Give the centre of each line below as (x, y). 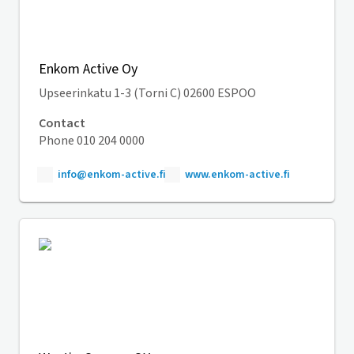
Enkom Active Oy (88, 69)
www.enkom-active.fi (237, 175)
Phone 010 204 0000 (92, 141)
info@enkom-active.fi (112, 175)
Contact (62, 123)
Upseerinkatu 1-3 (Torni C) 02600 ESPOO (147, 93)
